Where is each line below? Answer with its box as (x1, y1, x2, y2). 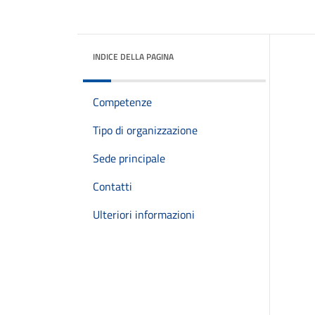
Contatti (93, 178, 132, 195)
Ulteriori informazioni (93, 206, 195, 223)
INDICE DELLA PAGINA (93, 50, 174, 63)
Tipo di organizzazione (93, 122, 198, 139)
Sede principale (93, 150, 165, 167)
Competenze (93, 94, 152, 110)
